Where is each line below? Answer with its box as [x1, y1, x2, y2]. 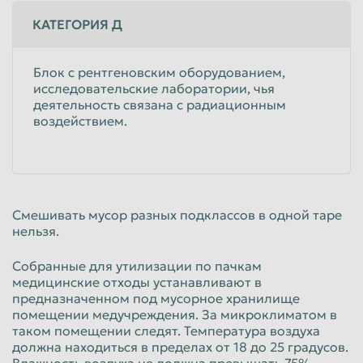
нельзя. [12, 222, 59, 239]
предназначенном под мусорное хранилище [12, 289, 300, 306]
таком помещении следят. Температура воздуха [12, 322, 320, 339]
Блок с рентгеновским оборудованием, [33, 63, 285, 80]
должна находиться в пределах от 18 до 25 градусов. [12, 338, 348, 355]
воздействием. [33, 112, 127, 129]
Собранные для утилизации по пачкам [12, 257, 262, 274]
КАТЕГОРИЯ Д [32, 15, 122, 32]
